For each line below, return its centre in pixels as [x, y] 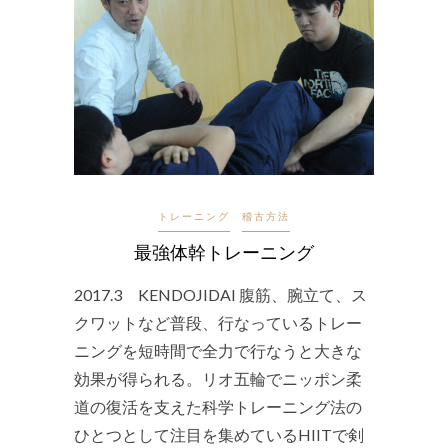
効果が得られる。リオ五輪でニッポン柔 [218, 379]
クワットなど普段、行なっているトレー [218, 323]
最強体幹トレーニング [224, 252]
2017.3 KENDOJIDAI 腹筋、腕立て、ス [220, 295]
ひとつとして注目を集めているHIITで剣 [219, 435]
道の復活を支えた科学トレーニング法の [218, 407]
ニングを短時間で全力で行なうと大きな [218, 351]
